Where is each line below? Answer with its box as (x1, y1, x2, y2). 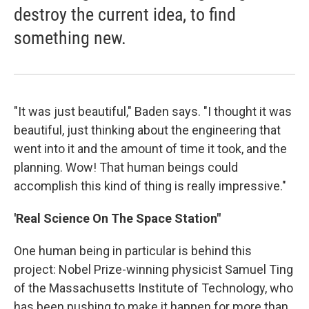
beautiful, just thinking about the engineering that (14, 123, 281, 137)
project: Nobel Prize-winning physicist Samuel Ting (14, 262, 293, 277)
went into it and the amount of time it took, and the (14, 141, 287, 156)
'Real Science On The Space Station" (14, 211, 221, 226)
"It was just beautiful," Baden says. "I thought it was (14, 104, 292, 119)
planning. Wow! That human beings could (14, 160, 238, 175)
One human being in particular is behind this (14, 243, 252, 258)
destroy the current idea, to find (14, 4, 236, 25)
